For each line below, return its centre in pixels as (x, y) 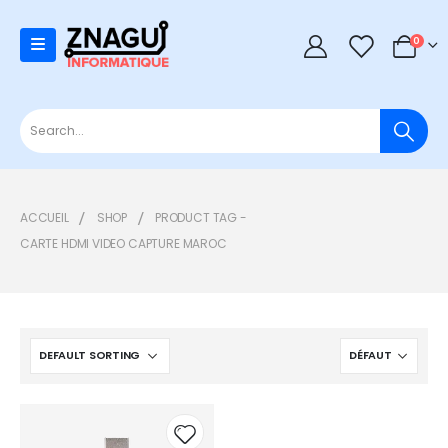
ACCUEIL (44, 217)
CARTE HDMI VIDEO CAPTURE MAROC (123, 243)
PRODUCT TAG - (202, 217)
